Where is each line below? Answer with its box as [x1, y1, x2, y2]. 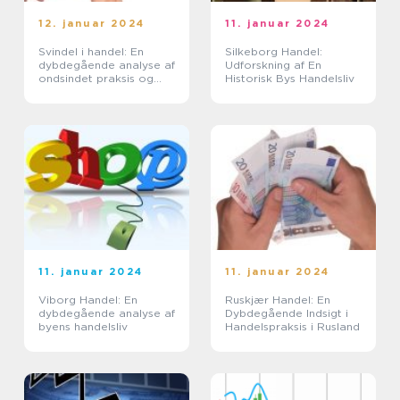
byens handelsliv [38, 320, 128, 333]
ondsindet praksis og [38, 71, 154, 85]
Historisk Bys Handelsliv [225, 71, 354, 85]
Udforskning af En [225, 58, 321, 71]
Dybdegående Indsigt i [225, 306, 348, 320]
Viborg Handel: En [38, 293, 137, 306]
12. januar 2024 [38, 17, 145, 29]
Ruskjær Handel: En [225, 293, 330, 306]
